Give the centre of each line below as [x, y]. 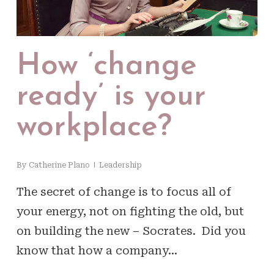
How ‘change [106, 66]
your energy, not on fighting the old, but [130, 211]
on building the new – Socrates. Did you [131, 231]
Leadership [120, 165]
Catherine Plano [59, 165]
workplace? [94, 127]
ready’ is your [111, 97]
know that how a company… [97, 250]
